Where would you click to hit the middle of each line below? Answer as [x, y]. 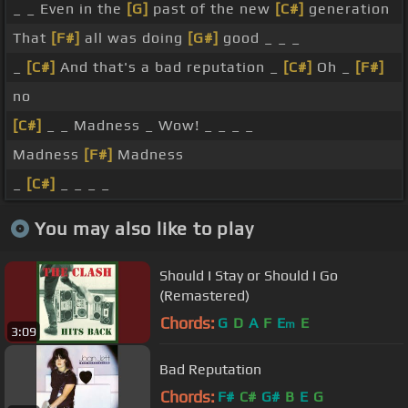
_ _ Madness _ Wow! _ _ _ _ [148, 126]
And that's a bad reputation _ [169, 67]
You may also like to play [144, 228]
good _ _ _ [260, 38]
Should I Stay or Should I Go [249, 275]
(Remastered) [204, 295]
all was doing [134, 38]
